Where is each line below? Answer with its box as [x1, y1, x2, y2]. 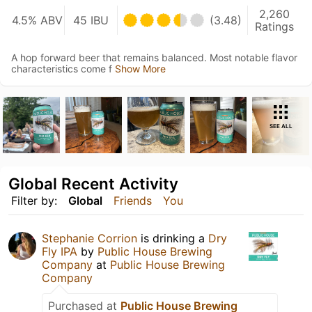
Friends [114, 194, 152, 208]
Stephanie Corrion [42, 231, 137, 246]
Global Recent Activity [8, 174, 178, 194]
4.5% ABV [12, 13, 63, 27]
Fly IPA [42, 244, 81, 259]
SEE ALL [269, 122, 292, 130]
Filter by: [11, 194, 57, 208]
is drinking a [137, 231, 208, 246]
